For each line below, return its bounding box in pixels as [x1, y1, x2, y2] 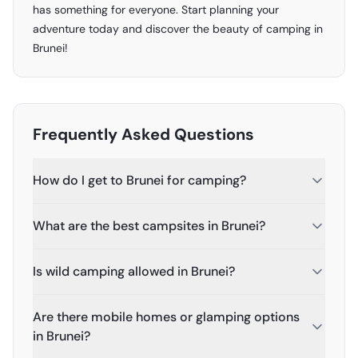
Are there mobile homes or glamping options [33, 308, 300, 325]
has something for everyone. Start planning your [33, 2, 279, 17]
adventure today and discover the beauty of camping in [33, 22, 323, 36]
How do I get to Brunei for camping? [33, 172, 246, 189]
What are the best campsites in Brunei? [33, 217, 265, 234]
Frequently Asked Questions [33, 124, 254, 145]
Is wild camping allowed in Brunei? [33, 263, 235, 280]
